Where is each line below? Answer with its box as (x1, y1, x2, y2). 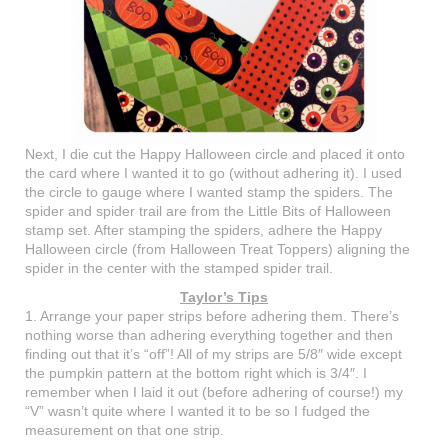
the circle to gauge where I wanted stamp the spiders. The (25, 184, 393, 201)
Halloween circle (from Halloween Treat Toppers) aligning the (25, 241, 410, 258)
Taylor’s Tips (180, 289, 268, 306)
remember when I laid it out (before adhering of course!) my (25, 384, 403, 401)
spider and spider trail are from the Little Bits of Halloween (25, 203, 391, 220)
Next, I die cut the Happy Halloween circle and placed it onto (25, 146, 405, 163)
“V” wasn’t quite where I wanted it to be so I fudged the (25, 403, 370, 420)
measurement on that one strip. (25, 422, 224, 439)
